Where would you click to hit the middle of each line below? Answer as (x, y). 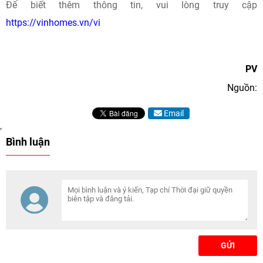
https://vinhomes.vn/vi (53, 23)
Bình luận (28, 142)
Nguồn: (242, 88)
